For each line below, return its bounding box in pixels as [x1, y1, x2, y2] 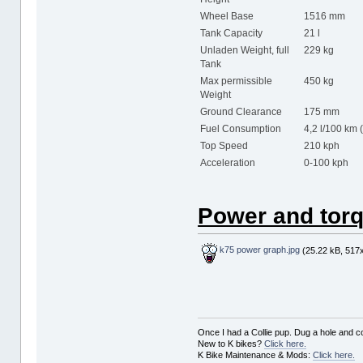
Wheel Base [200, 11, 254, 23]
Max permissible [200, 75, 273, 88]
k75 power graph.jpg [217, 245, 301, 255]
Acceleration [200, 157, 256, 169]
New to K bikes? [198, 339, 265, 349]
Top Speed [200, 140, 249, 152]
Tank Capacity [200, 28, 263, 40]
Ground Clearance [200, 106, 283, 118]
